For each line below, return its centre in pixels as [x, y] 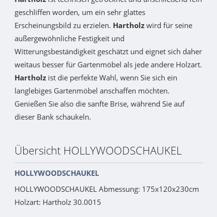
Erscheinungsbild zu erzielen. [64, 25]
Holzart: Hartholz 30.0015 [58, 202]
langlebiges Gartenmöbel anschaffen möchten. [92, 90]
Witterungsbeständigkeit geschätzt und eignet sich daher [108, 51]
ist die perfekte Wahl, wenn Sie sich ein [112, 77]
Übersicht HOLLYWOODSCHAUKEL [98, 150]
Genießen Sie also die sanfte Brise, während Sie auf [100, 103]
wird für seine [168, 25]
